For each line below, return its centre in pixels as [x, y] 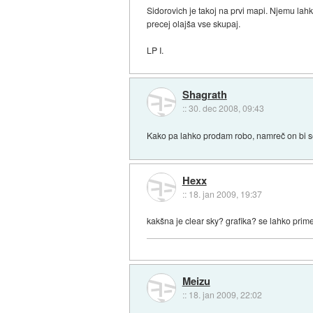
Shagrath [204, 95]
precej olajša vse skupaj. [194, 23]
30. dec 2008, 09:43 [226, 108]
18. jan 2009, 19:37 [225, 194]
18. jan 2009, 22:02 [225, 295]
